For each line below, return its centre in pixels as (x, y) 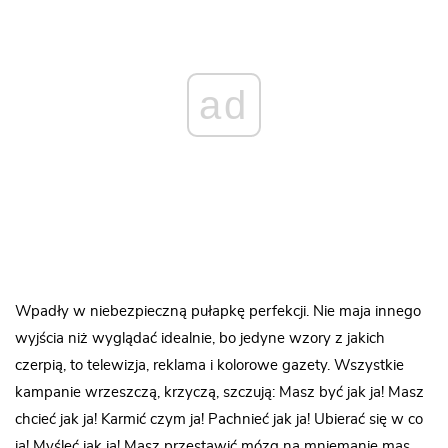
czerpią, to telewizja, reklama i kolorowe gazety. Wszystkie (209, 365)
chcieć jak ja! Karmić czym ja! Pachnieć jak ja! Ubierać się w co (219, 419)
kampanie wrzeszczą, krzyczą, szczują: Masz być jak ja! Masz (219, 392)
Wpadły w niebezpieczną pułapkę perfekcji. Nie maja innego (218, 311)
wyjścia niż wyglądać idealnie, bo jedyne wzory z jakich (200, 338)
